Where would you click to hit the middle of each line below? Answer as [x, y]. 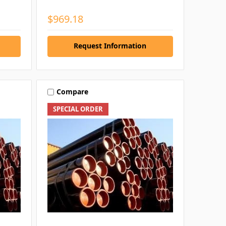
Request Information [110, 45]
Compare [72, 92]
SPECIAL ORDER [78, 109]
